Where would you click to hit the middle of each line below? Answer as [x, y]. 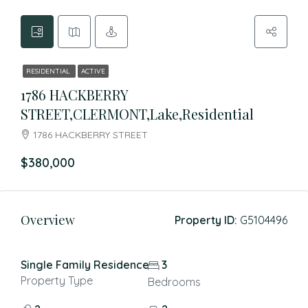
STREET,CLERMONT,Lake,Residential [137, 114]
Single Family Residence [85, 265]
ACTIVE [93, 71]
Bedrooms [174, 282]
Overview [48, 220]
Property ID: [206, 220]
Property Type [57, 280]
